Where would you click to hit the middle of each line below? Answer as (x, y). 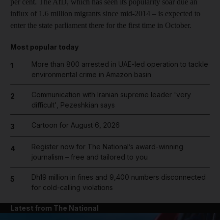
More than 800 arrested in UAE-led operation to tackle (120, 64)
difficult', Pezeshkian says (73, 105)
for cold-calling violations (72, 188)
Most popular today (44, 47)
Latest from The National (55, 208)
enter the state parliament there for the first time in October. (101, 25)
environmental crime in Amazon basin (91, 74)
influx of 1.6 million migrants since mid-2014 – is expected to (105, 13)
